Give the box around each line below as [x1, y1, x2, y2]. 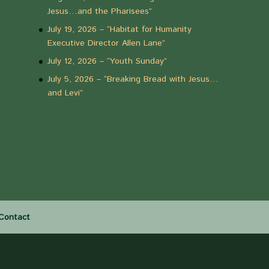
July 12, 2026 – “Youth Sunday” [47, 55, 167, 67]
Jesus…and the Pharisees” [47, 5, 152, 17]
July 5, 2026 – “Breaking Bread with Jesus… [47, 73, 219, 85]
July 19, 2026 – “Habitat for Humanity [47, 23, 192, 35]
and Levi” [47, 86, 83, 99]
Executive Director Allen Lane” [47, 37, 165, 49]
